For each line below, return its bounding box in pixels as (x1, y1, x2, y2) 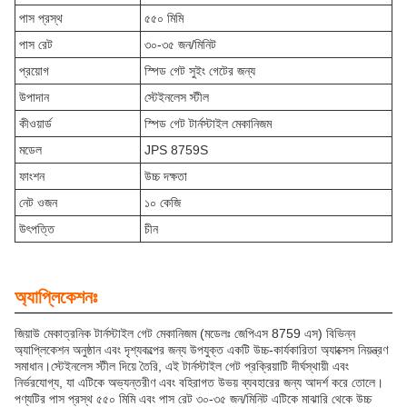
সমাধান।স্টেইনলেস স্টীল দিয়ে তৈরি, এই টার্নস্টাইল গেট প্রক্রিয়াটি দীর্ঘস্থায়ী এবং (15, 359, 349, 373)
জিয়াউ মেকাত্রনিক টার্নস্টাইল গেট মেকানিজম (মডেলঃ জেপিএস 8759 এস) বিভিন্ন (15, 326, 355, 341)
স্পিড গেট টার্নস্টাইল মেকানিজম (144, 116, 272, 131)
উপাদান (19, 90, 49, 104)
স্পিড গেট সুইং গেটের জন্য (144, 64, 255, 78)
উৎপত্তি (19, 222, 55, 236)
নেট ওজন (19, 195, 57, 210)
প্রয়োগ (19, 64, 49, 78)
